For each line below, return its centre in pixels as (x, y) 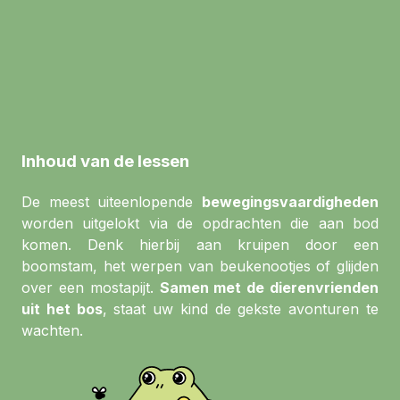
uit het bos (62, 309)
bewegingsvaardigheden (290, 202)
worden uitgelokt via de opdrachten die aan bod (200, 223)
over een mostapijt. (87, 287)
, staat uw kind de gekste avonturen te (241, 309)
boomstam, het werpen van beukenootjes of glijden (200, 266)
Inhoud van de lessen (105, 162)
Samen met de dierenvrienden (269, 287)
